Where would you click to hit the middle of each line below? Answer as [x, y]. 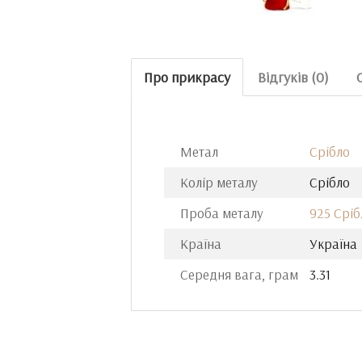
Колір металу [219, 182]
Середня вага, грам [239, 274]
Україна [333, 244]
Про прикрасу [187, 77]
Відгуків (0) [293, 77]
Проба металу [222, 213]
